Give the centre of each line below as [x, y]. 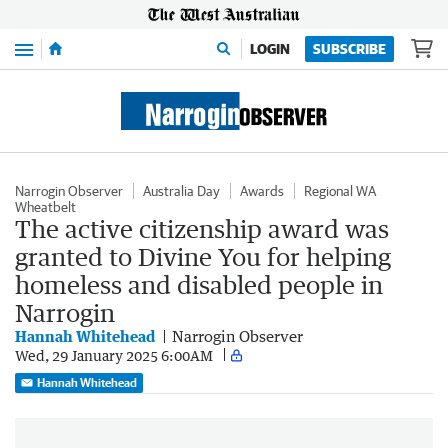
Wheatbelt [45, 207]
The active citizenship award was [202, 228]
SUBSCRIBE [349, 49]
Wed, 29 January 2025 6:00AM [114, 355]
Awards [262, 191]
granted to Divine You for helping [203, 256]
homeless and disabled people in [199, 284]
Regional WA [340, 191]
